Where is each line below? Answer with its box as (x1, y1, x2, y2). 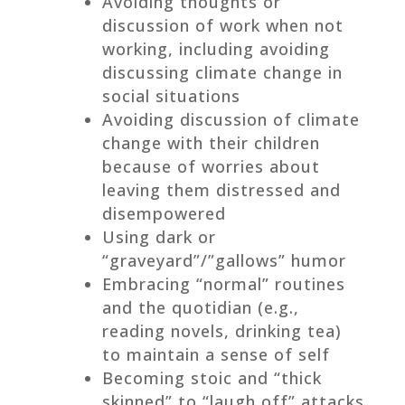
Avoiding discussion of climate (101, 108, 360, 130)
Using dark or (101, 225, 216, 248)
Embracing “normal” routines (101, 272, 345, 295)
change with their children (101, 131, 320, 154)
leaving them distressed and (101, 178, 341, 201)
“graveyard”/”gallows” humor (101, 249, 346, 271)
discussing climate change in (101, 61, 343, 83)
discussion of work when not (101, 14, 344, 36)
